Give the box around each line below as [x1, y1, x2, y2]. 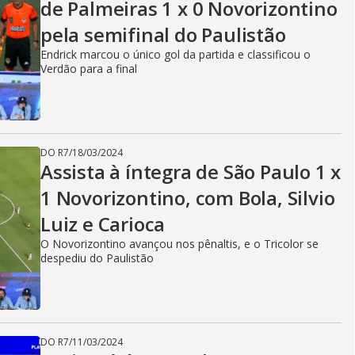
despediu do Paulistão [40, 250, 154, 265]
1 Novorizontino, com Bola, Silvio [40, 185, 335, 211]
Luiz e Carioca [40, 211, 166, 237]
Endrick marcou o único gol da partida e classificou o [40, 47, 311, 62]
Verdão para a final [40, 61, 137, 76]
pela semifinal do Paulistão [40, 21, 286, 48]
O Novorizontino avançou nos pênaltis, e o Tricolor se [40, 236, 319, 251]
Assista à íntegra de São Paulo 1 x [40, 158, 342, 185]
